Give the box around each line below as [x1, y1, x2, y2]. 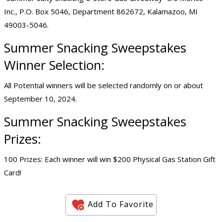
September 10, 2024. [4, 94, 77, 104]
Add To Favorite [88, 198, 154, 210]
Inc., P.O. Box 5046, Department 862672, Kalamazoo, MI [4, 6, 198, 17]
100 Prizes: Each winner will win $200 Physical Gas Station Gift [4, 154, 216, 165]
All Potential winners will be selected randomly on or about [4, 80, 203, 91]
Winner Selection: [4, 56, 105, 74]
